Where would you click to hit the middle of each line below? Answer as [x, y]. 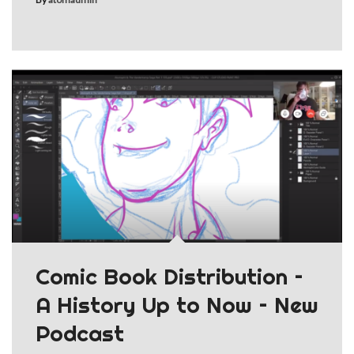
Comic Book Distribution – [169, 277]
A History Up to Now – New [177, 305]
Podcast [80, 333]
